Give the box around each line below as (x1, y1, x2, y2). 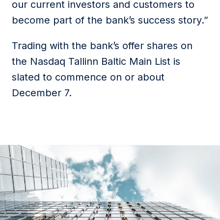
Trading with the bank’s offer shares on (12, 40, 192, 52)
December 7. (12, 87, 72, 99)
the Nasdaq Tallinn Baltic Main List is (12, 55, 180, 67)
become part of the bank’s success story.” (12, 14, 208, 26)
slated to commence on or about (12, 71, 165, 83)
